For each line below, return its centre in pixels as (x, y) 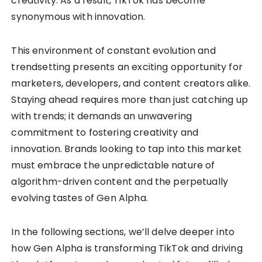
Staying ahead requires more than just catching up (130, 99)
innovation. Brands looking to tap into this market (126, 149)
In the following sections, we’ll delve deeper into (123, 232)
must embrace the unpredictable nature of (113, 165)
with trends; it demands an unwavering (102, 116)
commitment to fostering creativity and (105, 132)
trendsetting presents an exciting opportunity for (127, 67)
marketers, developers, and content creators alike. (131, 83)
